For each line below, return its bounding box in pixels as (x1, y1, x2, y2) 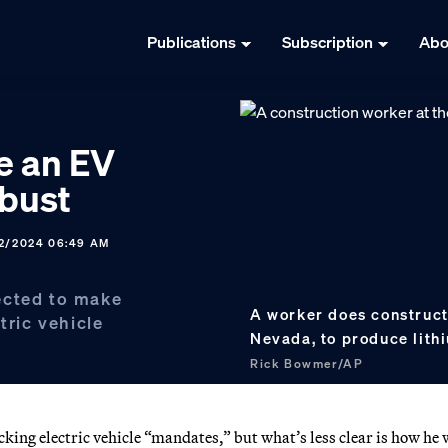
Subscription (282, 31, 373, 54)
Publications (147, 31, 236, 54)
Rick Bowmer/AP (250, 355, 364, 371)
